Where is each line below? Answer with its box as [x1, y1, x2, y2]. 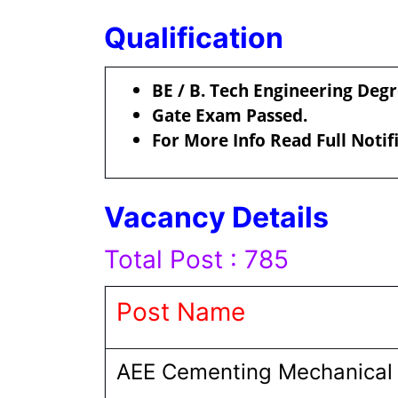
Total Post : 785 [104, 244, 289, 275]
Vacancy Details [104, 200, 329, 235]
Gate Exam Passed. [152, 103, 307, 127]
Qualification [104, 20, 290, 55]
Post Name [116, 297, 252, 327]
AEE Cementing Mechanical [116, 359, 393, 385]
